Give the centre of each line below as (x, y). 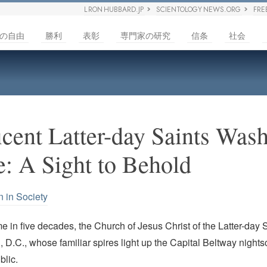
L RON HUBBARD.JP (114, 10)
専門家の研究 (145, 35)
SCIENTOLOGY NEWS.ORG (199, 10)
